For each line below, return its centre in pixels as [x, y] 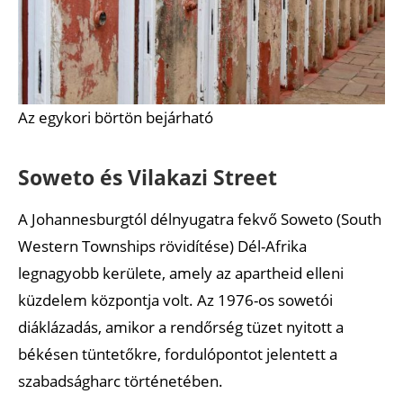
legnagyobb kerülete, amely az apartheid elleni [181, 273]
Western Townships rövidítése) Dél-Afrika [162, 246]
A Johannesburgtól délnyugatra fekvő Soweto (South [200, 219]
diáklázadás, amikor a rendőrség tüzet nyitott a [181, 327]
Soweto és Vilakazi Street [148, 177]
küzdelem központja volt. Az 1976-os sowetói [175, 300]
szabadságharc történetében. [121, 381]
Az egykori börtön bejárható [116, 117]
